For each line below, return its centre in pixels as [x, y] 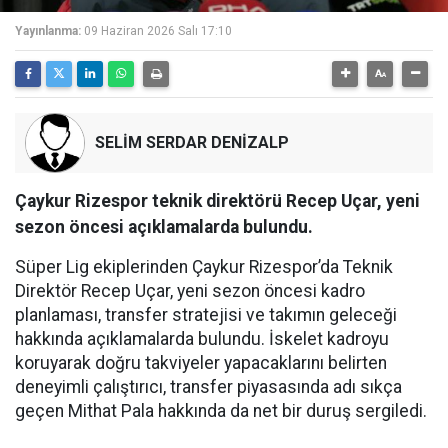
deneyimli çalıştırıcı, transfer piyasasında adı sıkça [208, 387]
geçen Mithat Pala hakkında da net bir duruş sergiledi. [221, 411]
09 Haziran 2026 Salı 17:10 [158, 31]
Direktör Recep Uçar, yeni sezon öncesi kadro [190, 291]
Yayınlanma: [48, 31]
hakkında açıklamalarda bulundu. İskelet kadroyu [202, 339]
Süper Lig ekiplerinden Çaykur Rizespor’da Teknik [204, 267]
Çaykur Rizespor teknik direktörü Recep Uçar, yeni [217, 201]
